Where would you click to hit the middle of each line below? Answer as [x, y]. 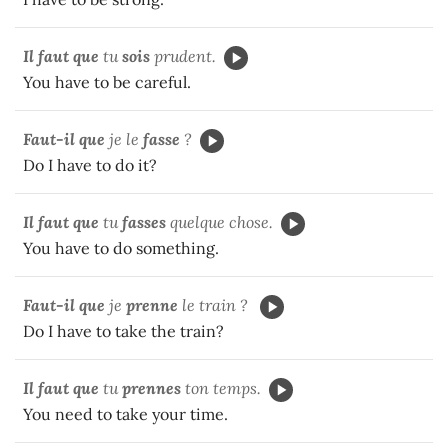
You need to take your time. [125, 413]
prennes [151, 387]
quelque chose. [219, 221]
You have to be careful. [109, 81]
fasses [144, 221]
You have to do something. [121, 247]
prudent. [185, 55]
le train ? [217, 304]
